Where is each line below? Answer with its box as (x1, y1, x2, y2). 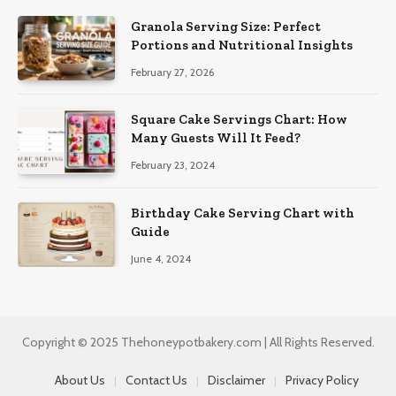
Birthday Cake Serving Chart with (131, 204, 354, 221)
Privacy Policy (286, 371, 359, 388)
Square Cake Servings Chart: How (131, 111, 347, 128)
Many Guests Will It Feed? (131, 130, 301, 147)
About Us (55, 371, 105, 388)
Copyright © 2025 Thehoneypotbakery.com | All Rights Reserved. (21, 333, 375, 350)
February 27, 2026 (131, 65, 214, 79)
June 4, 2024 (131, 251, 191, 265)
